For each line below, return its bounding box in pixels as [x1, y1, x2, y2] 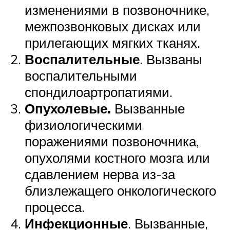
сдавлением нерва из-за [25, 166, 175, 183]
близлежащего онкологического [25, 182, 216, 199]
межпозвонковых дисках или [25, 18, 201, 35]
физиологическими [25, 117, 142, 133]
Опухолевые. [25, 100, 111, 117]
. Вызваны [140, 51, 202, 68]
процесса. [25, 199, 85, 216]
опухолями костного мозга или [25, 149, 210, 166]
